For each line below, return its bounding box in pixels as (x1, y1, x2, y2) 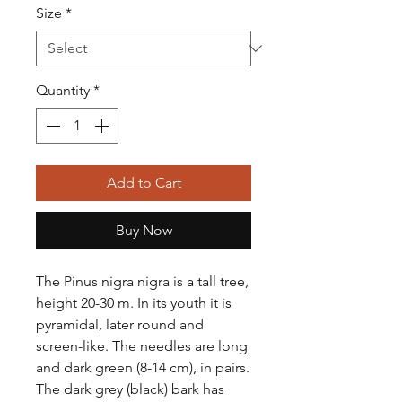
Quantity (36, 82, 90, 99)
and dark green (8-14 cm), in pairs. (36, 359, 249, 376)
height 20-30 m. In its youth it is (36, 294, 232, 311)
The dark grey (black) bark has (36, 380, 224, 398)
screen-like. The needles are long (36, 337, 248, 354)
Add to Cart (106, 174, 181, 191)
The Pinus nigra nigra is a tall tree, (36, 273, 249, 290)
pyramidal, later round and (36, 316, 204, 333)
